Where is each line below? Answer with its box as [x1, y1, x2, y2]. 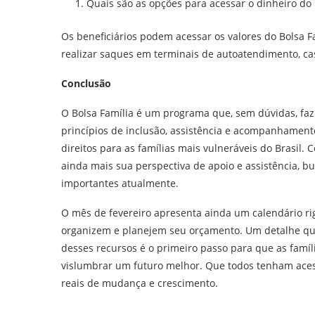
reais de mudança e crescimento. [61, 276, 218, 290]
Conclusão [61, 77, 111, 90]
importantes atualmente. [61, 176, 179, 190]
